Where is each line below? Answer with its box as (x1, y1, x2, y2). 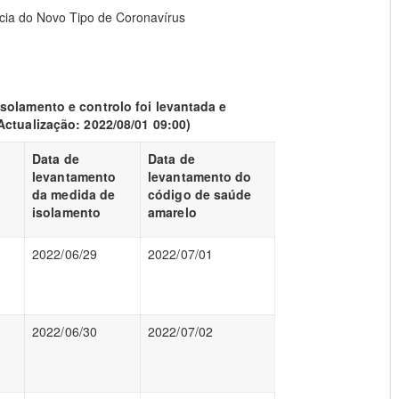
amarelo (148, 203, 197, 221)
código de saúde (148, 185, 252, 203)
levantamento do (148, 167, 252, 185)
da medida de (32, 185, 116, 203)
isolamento (32, 203, 101, 221)
